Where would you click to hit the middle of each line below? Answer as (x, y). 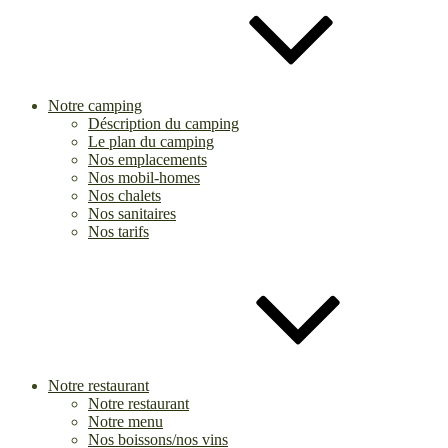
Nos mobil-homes (144, 177)
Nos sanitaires (132, 213)
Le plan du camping (151, 141)
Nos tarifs (118, 231)
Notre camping (95, 105)
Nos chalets (124, 195)
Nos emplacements (147, 159)
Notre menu (125, 421)
